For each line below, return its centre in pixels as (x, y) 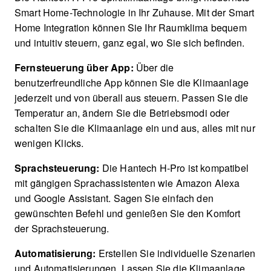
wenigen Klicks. (49, 143)
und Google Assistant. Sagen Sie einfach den (114, 198)
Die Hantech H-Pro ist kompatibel (174, 168)
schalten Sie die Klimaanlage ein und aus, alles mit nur (135, 128)
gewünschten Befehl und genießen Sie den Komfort (128, 214)
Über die (154, 68)
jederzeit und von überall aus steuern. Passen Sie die (132, 98)
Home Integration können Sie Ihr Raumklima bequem (131, 28)
